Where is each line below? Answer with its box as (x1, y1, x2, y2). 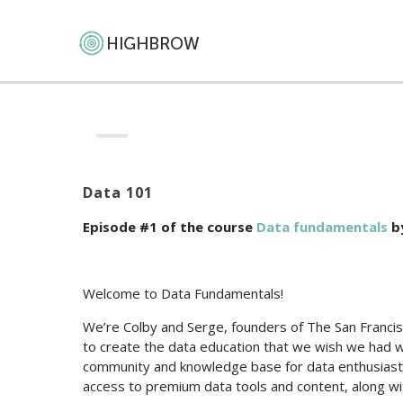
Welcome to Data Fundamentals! (83, 284, 283, 303)
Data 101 (83, 183, 153, 203)
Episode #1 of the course (83, 218, 256, 237)
